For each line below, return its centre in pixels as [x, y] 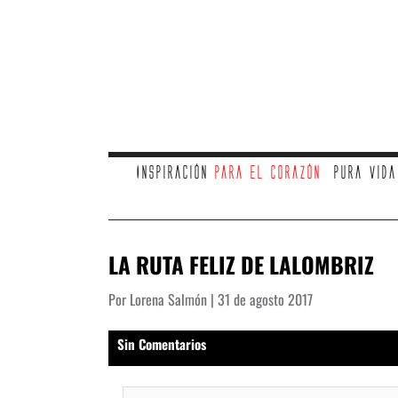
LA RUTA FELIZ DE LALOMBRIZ [241, 264]
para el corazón [267, 172]
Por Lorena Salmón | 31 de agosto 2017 [211, 299]
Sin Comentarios [162, 343]
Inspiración [175, 172]
